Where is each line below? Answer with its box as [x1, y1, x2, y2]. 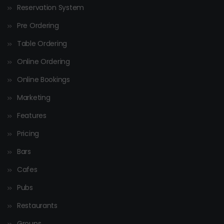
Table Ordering [17, 38, 67, 49]
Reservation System [17, 2, 84, 13]
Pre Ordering [17, 20, 59, 31]
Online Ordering [17, 56, 70, 67]
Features [17, 110, 46, 121]
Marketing [17, 92, 50, 103]
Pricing [17, 128, 39, 139]
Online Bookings [17, 74, 70, 85]
